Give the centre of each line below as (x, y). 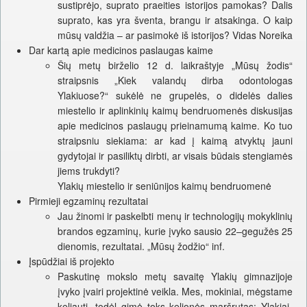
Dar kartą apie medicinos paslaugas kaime (121, 50)
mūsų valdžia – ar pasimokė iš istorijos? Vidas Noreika (175, 35)
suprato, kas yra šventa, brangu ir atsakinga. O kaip (175, 20)
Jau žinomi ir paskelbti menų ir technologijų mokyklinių (175, 216)
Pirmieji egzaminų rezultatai (88, 201)
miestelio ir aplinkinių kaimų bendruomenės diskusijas (175, 111)
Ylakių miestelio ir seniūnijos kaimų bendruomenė (164, 186)
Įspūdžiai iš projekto (72, 261)
